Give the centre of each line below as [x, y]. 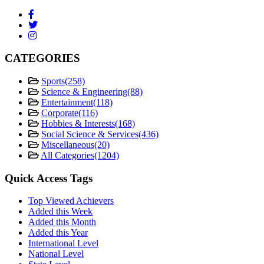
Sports [53, 81]
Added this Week [60, 212]
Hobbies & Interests [78, 123]
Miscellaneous [68, 144]
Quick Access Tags [49, 178]
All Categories [67, 155]
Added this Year [58, 233]
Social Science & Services [90, 134]
